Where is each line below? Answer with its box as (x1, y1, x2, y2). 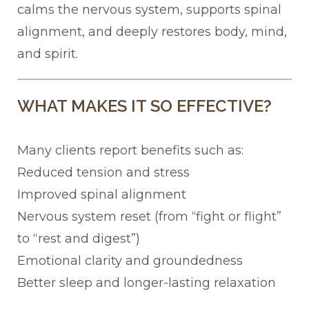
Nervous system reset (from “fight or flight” (17, 209, 281, 225)
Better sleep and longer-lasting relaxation (17, 275, 276, 291)
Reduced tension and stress (17, 165, 190, 181)
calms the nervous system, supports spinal (17, 2, 281, 18)
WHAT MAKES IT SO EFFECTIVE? (17, 96, 272, 117)
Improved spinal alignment (17, 187, 186, 203)
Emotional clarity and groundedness (17, 253, 243, 269)
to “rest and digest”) (17, 231, 140, 247)
